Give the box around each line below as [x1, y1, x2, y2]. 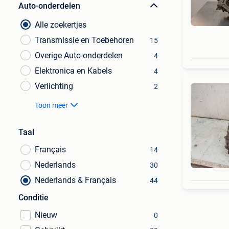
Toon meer [35, 101, 68, 109]
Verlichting [35, 81, 73, 91]
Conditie [18, 193, 49, 202]
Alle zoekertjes [35, 20, 86, 30]
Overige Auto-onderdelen [35, 51, 123, 60]
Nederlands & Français [35, 175, 116, 185]
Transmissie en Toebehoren [35, 35, 134, 45]
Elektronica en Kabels [35, 66, 112, 76]
